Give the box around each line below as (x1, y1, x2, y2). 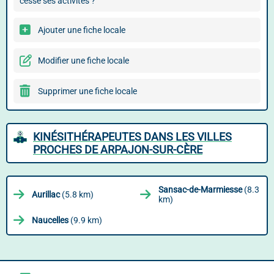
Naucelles (32, 215, 68, 225)
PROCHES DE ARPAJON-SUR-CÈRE (33, 143, 202, 156)
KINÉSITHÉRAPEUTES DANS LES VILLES (33, 130, 232, 143)
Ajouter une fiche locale (38, 25, 125, 35)
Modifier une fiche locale (38, 56, 129, 65)
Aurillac (32, 190, 60, 199)
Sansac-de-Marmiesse (158, 185, 242, 194)
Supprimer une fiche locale (38, 86, 137, 96)
